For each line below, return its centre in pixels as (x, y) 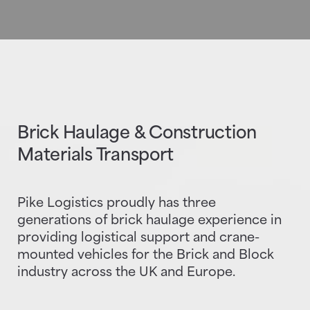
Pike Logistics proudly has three (117, 204)
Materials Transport (95, 156)
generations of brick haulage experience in (149, 221)
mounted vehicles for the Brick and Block (146, 256)
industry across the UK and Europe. (126, 273)
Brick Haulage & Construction (137, 134)
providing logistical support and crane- (138, 238)
